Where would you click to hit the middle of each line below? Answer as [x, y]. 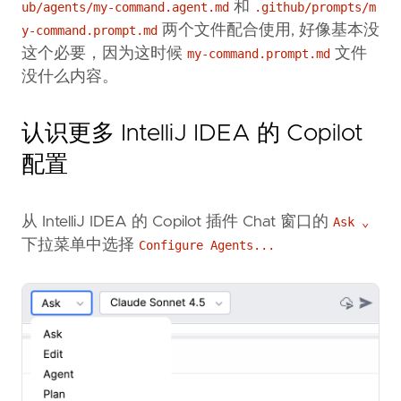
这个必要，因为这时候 [104, 54]
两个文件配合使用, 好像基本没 [269, 31]
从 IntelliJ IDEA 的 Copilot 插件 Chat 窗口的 [177, 222]
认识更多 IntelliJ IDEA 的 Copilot [192, 133]
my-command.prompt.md [259, 54]
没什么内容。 [70, 77]
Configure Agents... [207, 245]
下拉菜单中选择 [80, 245]
